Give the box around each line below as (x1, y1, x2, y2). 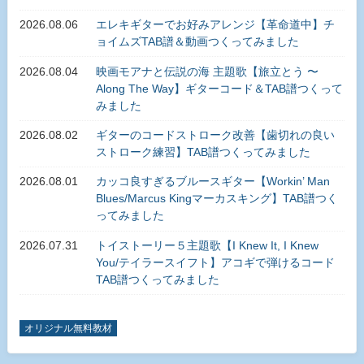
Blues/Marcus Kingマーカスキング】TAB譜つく (95, 192, 338, 206)
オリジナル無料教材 (24, 322, 113, 334)
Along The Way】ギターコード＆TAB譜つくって (95, 81, 343, 95)
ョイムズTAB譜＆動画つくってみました (95, 35, 299, 49)
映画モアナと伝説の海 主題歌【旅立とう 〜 (95, 64, 318, 78)
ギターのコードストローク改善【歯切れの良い (95, 128, 335, 142)
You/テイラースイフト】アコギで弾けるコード (95, 255, 335, 269)
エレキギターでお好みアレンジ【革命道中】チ (95, 18, 335, 32)
